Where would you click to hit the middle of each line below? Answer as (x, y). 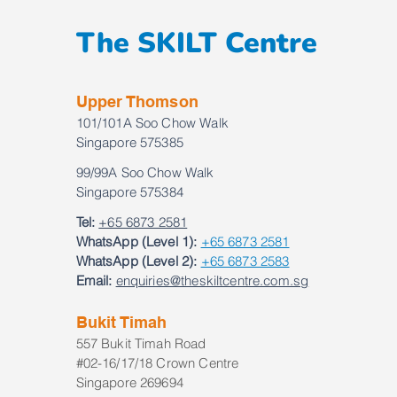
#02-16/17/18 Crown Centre (159, 363)
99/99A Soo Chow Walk (147, 173)
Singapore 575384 (132, 192)
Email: (94, 281)
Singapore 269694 (129, 383)
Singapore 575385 (129, 143)
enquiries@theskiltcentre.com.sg (212, 281)
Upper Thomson (137, 102)
